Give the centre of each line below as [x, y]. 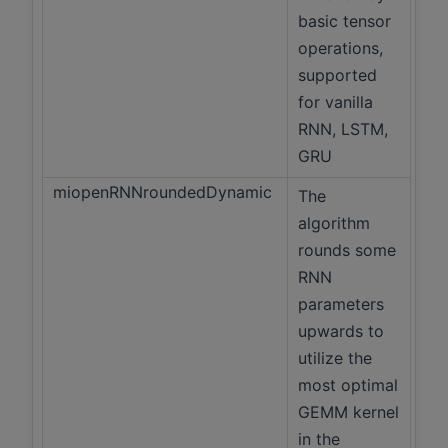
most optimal [348, 385]
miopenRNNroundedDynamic [165, 192]
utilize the [335, 358]
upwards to [341, 331]
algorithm [334, 223]
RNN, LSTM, [343, 129]
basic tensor [344, 21]
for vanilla [335, 102]
